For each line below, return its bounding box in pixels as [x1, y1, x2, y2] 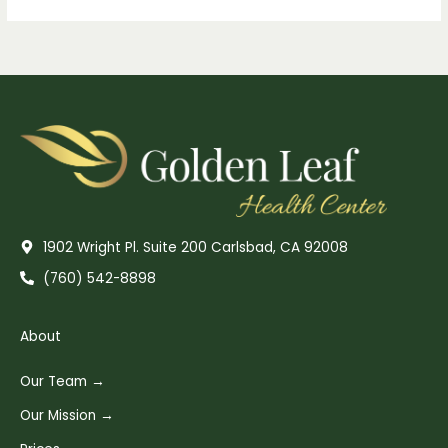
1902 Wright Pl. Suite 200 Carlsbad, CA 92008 [42, 237, 348, 257]
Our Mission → [20, 405, 114, 425]
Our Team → [20, 371, 105, 391]
